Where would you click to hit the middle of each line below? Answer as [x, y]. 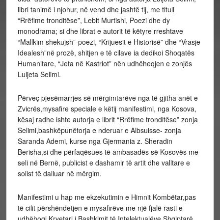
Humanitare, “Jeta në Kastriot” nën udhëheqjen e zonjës [105, 63]
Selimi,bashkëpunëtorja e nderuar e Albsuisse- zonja [99, 130]
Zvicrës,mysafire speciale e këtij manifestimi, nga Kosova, [107, 109]
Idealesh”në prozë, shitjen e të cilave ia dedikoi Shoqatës [106, 53]
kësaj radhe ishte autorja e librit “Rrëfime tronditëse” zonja [108, 119]
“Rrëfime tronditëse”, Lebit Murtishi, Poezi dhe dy [94, 20]
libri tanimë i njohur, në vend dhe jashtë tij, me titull [96, 9]
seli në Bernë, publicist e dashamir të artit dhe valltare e [104, 163]
